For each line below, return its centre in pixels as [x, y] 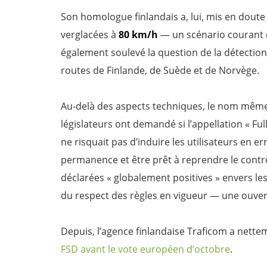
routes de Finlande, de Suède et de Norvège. [160, 70]
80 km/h [138, 35]
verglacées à [90, 35]
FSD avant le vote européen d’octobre [145, 249]
